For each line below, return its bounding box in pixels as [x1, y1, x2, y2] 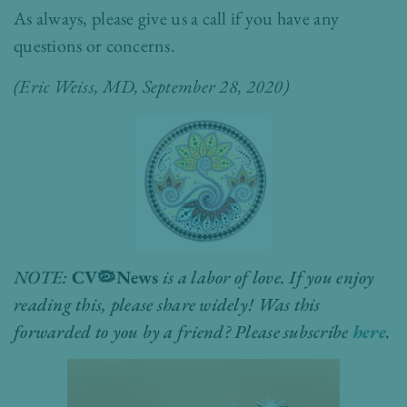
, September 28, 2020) [134, 74, 289, 99]
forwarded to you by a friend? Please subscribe [14, 320, 352, 344]
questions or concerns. [14, 34, 176, 58]
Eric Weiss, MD [19, 74, 135, 99]
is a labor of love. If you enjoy [158, 265, 375, 290]
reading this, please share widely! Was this [14, 293, 321, 317]
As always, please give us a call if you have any [14, 6, 340, 31]
